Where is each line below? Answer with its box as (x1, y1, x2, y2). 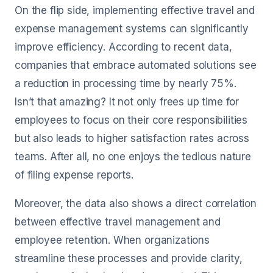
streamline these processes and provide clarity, (15, 252, 243, 264)
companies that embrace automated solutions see (15, 59, 257, 71)
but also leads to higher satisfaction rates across (15, 132, 249, 144)
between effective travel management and (15, 216, 221, 228)
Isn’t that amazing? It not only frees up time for (15, 96, 239, 108)
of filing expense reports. (15, 169, 133, 181)
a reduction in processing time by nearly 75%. (15, 77, 236, 90)
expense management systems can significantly (15, 23, 249, 35)
